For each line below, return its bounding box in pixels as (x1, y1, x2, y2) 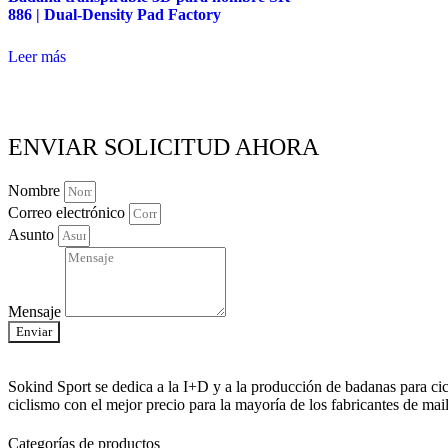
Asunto (8, 225, 58, 243)
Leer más (8, 48, 66, 66)
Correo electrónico (8, 203, 129, 221)
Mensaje (8, 302, 65, 320)
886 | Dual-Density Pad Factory (8, 6, 221, 24)
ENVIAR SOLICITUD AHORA (8, 133, 319, 160)
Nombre (8, 181, 64, 199)
